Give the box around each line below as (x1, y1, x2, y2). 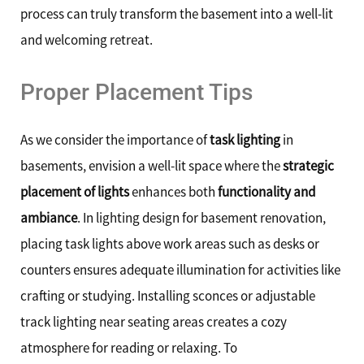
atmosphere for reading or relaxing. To (20, 338, 237, 357)
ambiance (20, 208, 77, 227)
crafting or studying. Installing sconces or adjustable (20, 286, 315, 305)
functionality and (218, 182, 315, 201)
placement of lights (20, 182, 129, 201)
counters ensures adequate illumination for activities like (20, 260, 340, 279)
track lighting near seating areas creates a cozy (20, 312, 287, 331)
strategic (283, 156, 334, 175)
